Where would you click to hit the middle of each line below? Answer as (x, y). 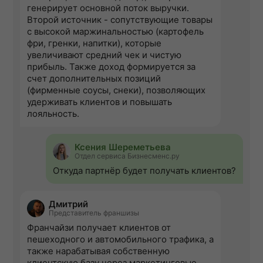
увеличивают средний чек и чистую (104, 55)
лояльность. (53, 114)
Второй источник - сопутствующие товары (120, 20)
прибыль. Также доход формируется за (111, 67)
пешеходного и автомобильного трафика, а (120, 240)
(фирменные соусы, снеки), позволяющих (116, 90)
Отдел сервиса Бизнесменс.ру (127, 156)
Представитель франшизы (94, 213)
